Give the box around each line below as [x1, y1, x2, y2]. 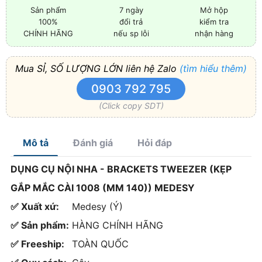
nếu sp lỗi [113, 28, 149, 38]
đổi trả [119, 16, 143, 26]
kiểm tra [199, 16, 229, 26]
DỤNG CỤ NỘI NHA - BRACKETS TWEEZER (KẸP [11, 163, 232, 175]
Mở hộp [200, 5, 228, 15]
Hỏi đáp [137, 136, 172, 149]
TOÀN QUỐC [72, 237, 129, 250]
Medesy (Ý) [72, 200, 123, 212]
